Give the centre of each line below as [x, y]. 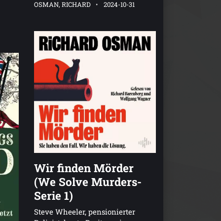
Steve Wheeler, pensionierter [84, 212]
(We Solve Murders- [88, 182]
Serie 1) [53, 196]
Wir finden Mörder [84, 168]
